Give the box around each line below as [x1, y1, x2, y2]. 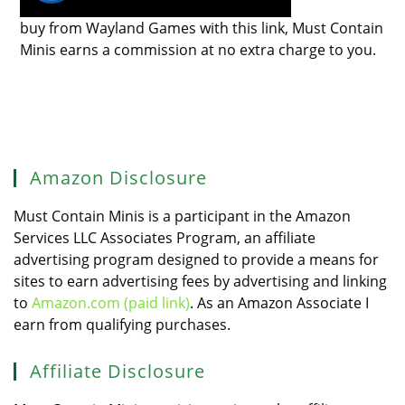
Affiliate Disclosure [30, 358, 205, 383]
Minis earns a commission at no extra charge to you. [20, 39, 377, 60]
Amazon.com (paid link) [32, 292, 190, 313]
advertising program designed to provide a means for [14, 249, 379, 269]
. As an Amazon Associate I [190, 292, 369, 313]
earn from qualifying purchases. [14, 314, 231, 334]
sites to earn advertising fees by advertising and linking [14, 270, 387, 291]
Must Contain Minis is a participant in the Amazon [14, 205, 351, 226]
